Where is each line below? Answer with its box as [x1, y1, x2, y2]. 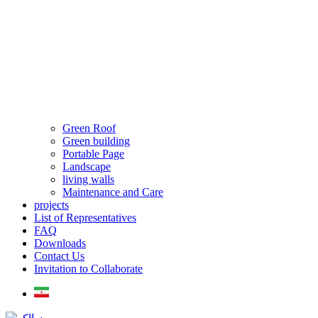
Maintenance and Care [62, 186, 163, 199]
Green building [62, 135, 130, 148]
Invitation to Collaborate [34, 263, 143, 275]
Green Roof [62, 122, 116, 135]
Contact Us [34, 250, 84, 263]
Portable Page [62, 148, 124, 160]
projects [34, 199, 69, 212]
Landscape [62, 160, 111, 173]
